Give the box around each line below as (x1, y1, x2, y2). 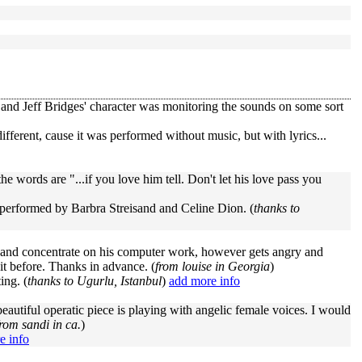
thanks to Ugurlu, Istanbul (27, 274, 162, 288)
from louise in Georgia (155, 259, 270, 273)
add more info (169, 274, 240, 288)
